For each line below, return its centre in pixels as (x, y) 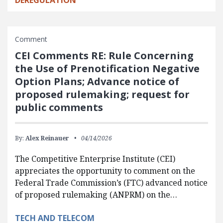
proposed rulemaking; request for (102, 94)
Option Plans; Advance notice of (97, 81)
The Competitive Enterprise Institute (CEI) (95, 159)
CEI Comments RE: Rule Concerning (104, 55)
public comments (59, 107)
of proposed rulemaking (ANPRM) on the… (96, 194)
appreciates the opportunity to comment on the (105, 170)
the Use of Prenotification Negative (107, 68)
